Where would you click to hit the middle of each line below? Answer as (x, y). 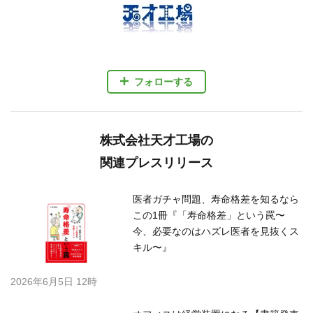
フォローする (163, 81)
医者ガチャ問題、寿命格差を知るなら (216, 199)
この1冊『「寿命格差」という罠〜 (209, 216)
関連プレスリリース (156, 163)
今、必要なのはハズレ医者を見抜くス (216, 232)
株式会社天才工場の (156, 141)
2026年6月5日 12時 (54, 282)
